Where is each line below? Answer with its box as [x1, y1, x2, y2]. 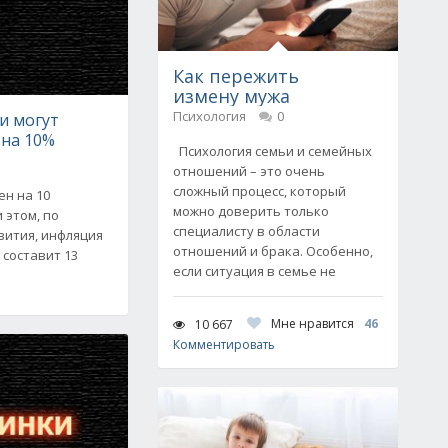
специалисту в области [173, 222, 320, 240]
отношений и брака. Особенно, [173, 242, 373, 260]
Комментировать [173, 336, 275, 353]
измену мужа [173, 84, 290, 108]
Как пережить [173, 64, 299, 88]
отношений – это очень [173, 162, 325, 180]
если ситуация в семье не [173, 262, 336, 280]
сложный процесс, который [173, 182, 346, 200]
